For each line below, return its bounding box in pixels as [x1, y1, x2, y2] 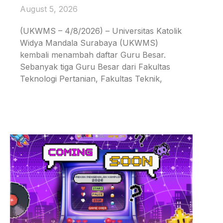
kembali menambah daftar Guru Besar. [20, 50, 166, 60]
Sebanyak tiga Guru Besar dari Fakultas [20, 62, 170, 72]
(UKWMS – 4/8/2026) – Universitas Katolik [20, 26, 182, 36]
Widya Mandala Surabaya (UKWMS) [20, 38, 158, 48]
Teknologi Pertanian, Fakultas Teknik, [20, 74, 162, 84]
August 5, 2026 [20, 4, 78, 14]
